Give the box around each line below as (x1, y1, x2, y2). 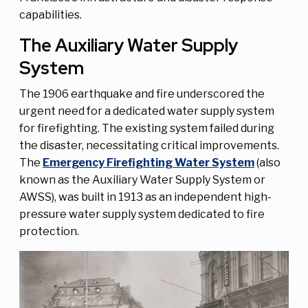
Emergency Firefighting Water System (43, 155, 254, 169)
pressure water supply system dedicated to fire (19, 207, 265, 221)
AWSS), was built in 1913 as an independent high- (19, 190, 272, 203)
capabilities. (19, 8, 84, 21)
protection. (19, 224, 79, 238)
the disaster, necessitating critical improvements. (19, 138, 279, 152)
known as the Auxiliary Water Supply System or (19, 173, 265, 186)
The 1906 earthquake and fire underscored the (19, 87, 265, 100)
